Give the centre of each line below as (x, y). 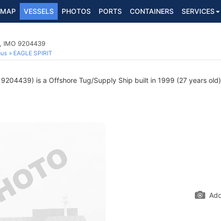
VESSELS (39, 11)
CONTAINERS (152, 11)
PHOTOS (76, 11)
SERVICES (198, 11)
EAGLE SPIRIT (33, 53)
